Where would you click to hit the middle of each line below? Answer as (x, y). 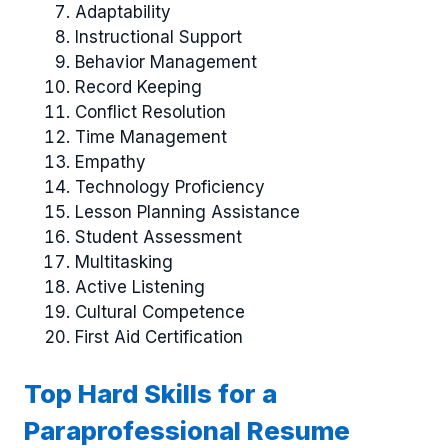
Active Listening (140, 286)
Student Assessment (158, 236)
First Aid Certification (159, 336)
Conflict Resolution (150, 111)
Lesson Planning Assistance (187, 211)
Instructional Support (158, 36)
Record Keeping (138, 86)
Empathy (110, 161)
